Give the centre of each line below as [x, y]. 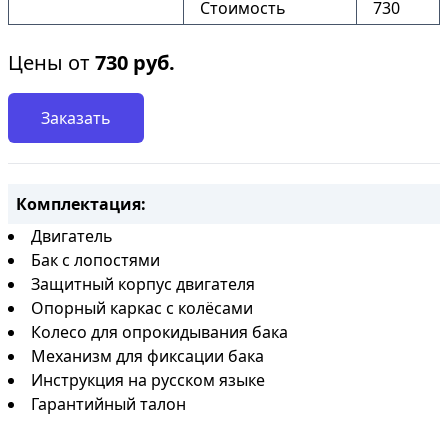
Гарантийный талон [108, 404]
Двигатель [72, 236]
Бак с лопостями [95, 260]
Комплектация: [81, 204]
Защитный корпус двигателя [143, 284]
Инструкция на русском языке [148, 380]
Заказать [76, 118]
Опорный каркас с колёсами [142, 308]
